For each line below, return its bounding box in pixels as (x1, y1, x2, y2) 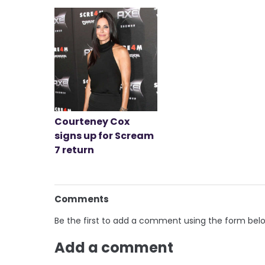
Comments (54, 192, 109, 205)
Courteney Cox (54, 114, 130, 128)
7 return (54, 143, 94, 157)
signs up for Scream (54, 128, 154, 143)
